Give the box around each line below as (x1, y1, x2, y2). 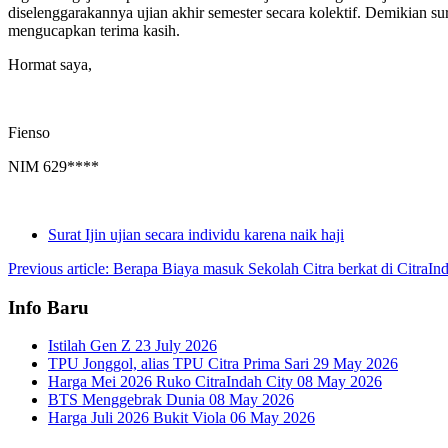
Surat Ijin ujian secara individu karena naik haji (48, 225, 344, 243)
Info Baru (8, 296, 89, 318)
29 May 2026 (313, 355, 398, 373)
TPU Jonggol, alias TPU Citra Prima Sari (48, 355, 313, 373)
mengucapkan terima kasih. (8, 21, 180, 39)
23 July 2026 (135, 337, 217, 355)
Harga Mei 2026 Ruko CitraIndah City (48, 373, 297, 391)
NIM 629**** (8, 157, 103, 175)
